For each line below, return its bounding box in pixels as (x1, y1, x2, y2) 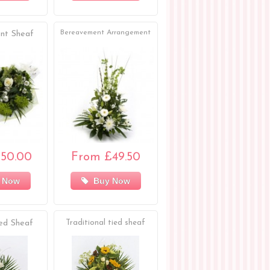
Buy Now (88, 175, 130, 186)
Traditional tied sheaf (66, 218, 146, 227)
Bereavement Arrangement (60, 29, 151, 37)
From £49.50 (71, 151, 140, 163)
